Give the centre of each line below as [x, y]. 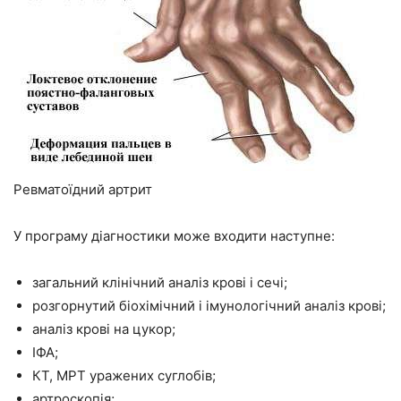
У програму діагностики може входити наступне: [174, 235]
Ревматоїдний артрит [83, 189]
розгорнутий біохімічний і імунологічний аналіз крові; [209, 305]
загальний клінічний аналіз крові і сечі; [160, 282]
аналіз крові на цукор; [104, 328]
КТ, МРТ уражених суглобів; [124, 375]
